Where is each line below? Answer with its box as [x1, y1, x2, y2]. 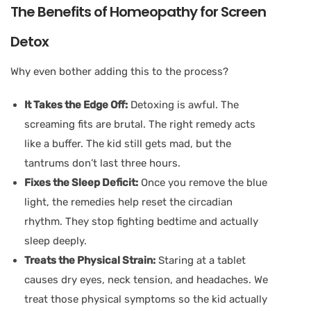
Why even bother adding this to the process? [10, 65, 228, 78]
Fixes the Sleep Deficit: [24, 176, 138, 189]
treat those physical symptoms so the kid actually [24, 292, 267, 305]
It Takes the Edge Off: [24, 98, 128, 111]
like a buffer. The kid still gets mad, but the [24, 137, 231, 150]
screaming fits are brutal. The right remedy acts [24, 117, 255, 131]
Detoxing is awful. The [128, 98, 239, 111]
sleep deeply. [24, 234, 87, 247]
